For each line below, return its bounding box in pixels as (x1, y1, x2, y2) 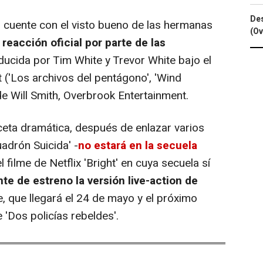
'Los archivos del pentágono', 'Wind (8, 70, 181, 87)
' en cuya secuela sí (116, 155, 210, 172)
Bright (86, 155, 116, 172)
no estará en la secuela (78, 137, 197, 154)
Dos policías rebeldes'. (8, 208, 119, 225)
